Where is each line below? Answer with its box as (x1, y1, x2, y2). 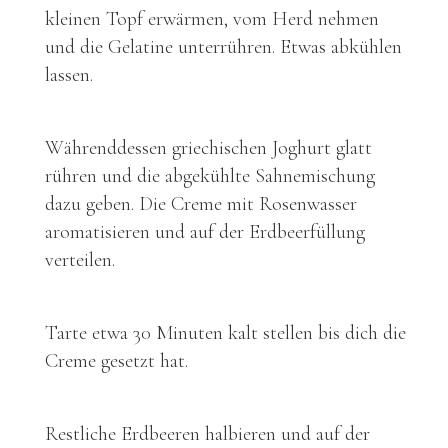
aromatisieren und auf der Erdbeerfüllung (45, 219, 365, 244)
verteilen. (45, 247, 115, 272)
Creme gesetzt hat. (45, 348, 188, 373)
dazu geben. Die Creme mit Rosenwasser (45, 191, 357, 216)
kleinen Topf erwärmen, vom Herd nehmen (45, 6, 379, 31)
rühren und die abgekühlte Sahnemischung (45, 163, 375, 188)
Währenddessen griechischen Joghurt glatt (45, 135, 372, 160)
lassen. (45, 62, 93, 87)
